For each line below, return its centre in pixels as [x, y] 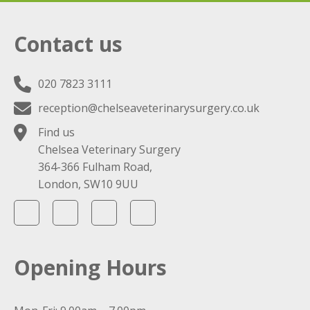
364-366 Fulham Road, [95, 167]
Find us [56, 133]
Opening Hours [90, 268]
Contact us [68, 44]
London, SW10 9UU [88, 184]
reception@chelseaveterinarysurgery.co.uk [149, 108]
